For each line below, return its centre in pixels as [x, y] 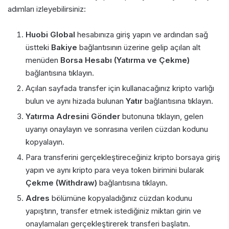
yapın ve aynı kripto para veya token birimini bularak [115, 170]
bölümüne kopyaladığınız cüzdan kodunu [121, 198]
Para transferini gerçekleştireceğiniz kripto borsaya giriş [123, 157]
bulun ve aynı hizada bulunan [76, 101]
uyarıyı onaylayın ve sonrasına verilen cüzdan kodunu [117, 129]
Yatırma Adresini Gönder [73, 116]
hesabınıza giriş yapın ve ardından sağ [142, 34]
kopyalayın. [45, 142]
